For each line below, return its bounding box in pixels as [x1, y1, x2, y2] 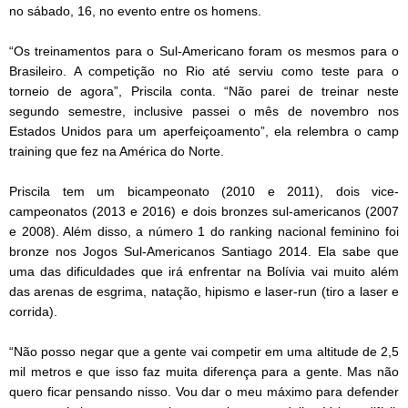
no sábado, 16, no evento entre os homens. [9, 4, 261, 19]
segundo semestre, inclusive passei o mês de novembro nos [9, 104, 399, 119]
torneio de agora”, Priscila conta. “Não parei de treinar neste [9, 84, 399, 99]
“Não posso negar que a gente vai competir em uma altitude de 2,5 [9, 344, 399, 360]
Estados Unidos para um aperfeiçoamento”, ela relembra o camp [9, 124, 399, 139]
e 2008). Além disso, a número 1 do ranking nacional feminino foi [9, 224, 399, 240]
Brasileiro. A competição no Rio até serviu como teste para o [9, 64, 399, 79]
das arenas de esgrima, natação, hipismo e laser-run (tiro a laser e [9, 284, 399, 300]
